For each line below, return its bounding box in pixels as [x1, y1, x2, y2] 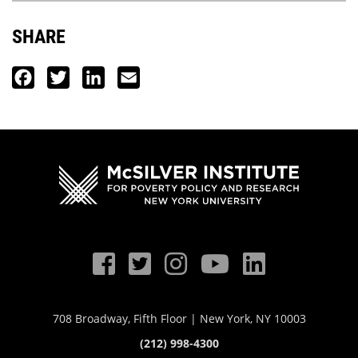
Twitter [70, 69, 116, 87]
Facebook [34, 69, 95, 87]
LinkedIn [105, 69, 161, 87]
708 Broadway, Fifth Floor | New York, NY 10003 [52, 310, 306, 326]
